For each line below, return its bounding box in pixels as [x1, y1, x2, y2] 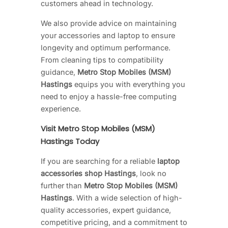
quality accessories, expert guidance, [41, 206, 171, 215]
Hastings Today [41, 136, 99, 147]
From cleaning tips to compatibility [41, 55, 163, 64]
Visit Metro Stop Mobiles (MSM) [41, 123, 155, 134]
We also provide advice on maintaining [41, 18, 177, 27]
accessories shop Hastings [41, 169, 136, 178]
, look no [136, 169, 166, 178]
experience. [41, 104, 81, 113]
